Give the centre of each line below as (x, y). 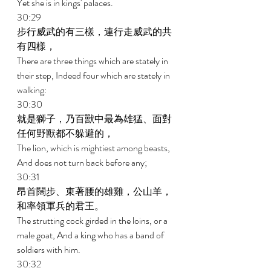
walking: (33, 90)
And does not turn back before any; (83, 162)
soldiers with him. (50, 250)
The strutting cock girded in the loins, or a (93, 220)
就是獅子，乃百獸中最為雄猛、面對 (94, 119)
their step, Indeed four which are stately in (94, 75)
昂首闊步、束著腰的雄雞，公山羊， (94, 191)
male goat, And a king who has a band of (91, 235)
